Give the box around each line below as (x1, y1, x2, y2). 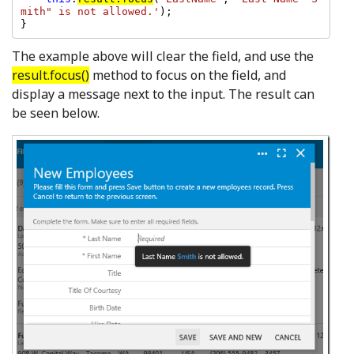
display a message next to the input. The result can (12, 85, 314, 104)
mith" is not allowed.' (20, 5, 160, 17)
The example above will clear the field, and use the (12, 47, 314, 66)
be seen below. (12, 104, 100, 122)
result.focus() (12, 66, 89, 85)
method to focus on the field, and (89, 66, 286, 85)
